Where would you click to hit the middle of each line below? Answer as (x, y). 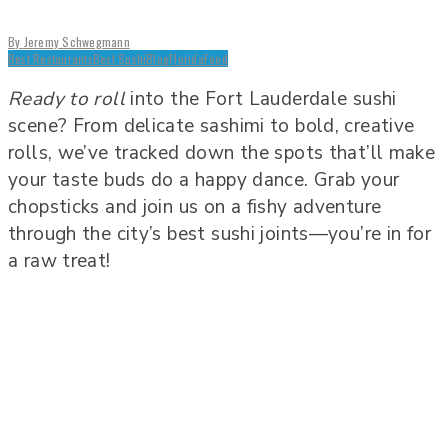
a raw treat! (59, 261)
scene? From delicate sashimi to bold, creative (211, 126)
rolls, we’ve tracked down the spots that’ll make (222, 153)
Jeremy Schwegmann (76, 42)
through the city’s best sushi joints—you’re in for (220, 234)
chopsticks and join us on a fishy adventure (195, 207)
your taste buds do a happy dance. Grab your (204, 180)
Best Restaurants (50, 59)
